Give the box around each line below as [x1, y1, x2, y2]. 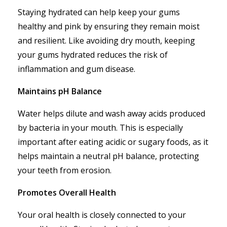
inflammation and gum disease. [18, 63, 135, 74]
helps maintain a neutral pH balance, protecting [18, 150, 199, 162]
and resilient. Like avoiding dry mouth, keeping [18, 35, 195, 46]
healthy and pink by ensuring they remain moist [18, 21, 200, 32]
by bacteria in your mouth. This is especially [18, 122, 183, 133]
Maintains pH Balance [18, 86, 102, 97]
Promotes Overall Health [18, 187, 116, 198]
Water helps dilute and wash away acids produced [18, 108, 205, 119]
